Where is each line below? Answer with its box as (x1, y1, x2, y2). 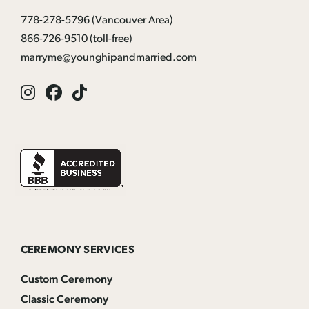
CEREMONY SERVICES (21, 244, 134, 256)
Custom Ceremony (21, 274, 112, 286)
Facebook (61, 83, 132, 99)
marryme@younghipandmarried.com (21, 52, 197, 63)
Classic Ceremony (21, 294, 108, 306)
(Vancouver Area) (90, 15, 173, 26)
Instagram (34, 83, 105, 99)
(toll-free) (88, 34, 132, 45)
